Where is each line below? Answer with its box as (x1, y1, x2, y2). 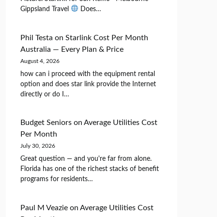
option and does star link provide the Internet (20, 80, 156, 88)
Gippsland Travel (20, 6, 71, 13)
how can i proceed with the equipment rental (20, 70, 155, 77)
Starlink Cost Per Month (65, 33, 148, 42)
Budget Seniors (20, 119, 72, 127)
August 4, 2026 (20, 58, 60, 64)
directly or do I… (20, 91, 69, 98)
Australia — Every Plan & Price (20, 45, 124, 53)
